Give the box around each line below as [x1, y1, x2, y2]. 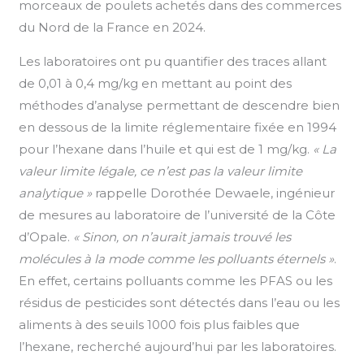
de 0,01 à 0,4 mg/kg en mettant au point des [19, 75, 292, 91]
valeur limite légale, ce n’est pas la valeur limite [19, 162, 303, 179]
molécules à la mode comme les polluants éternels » [19, 250, 335, 266]
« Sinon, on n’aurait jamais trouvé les [73, 228, 292, 245]
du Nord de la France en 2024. [19, 19, 206, 35]
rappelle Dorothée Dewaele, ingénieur [92, 184, 336, 201]
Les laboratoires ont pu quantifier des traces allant [19, 53, 327, 69]
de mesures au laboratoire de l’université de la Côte [19, 206, 336, 223]
